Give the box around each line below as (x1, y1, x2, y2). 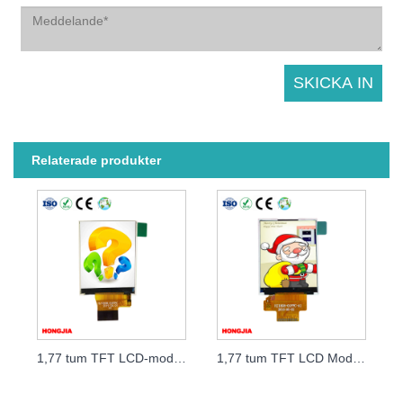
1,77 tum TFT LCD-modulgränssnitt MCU (173, 350, 186, 365)
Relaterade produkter (31, 153, 161, 168)
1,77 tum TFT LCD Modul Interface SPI (353, 350, 366, 365)
